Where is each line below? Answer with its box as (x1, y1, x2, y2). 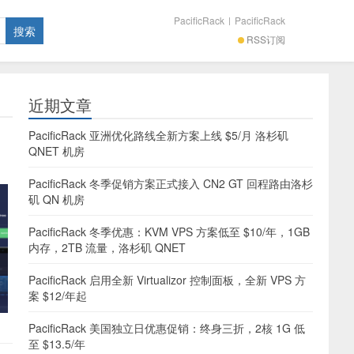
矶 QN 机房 (28, 191, 85, 207)
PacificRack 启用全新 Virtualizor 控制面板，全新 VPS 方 (28, 272, 306, 288)
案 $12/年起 (28, 288, 87, 303)
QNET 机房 (28, 143, 85, 159)
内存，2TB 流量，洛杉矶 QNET (28, 239, 186, 255)
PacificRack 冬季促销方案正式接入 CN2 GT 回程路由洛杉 (28, 175, 313, 191)
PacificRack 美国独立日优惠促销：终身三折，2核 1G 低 (28, 320, 305, 336)
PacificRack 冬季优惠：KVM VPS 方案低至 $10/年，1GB (28, 224, 310, 239)
